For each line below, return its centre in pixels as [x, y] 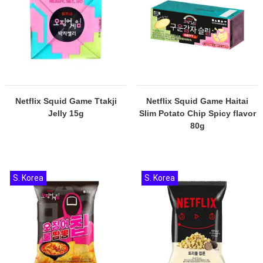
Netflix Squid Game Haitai [197, 101]
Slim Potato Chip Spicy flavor [197, 113]
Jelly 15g [66, 113]
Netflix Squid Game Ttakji [66, 101]
